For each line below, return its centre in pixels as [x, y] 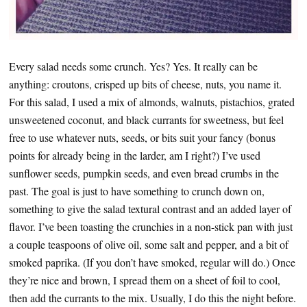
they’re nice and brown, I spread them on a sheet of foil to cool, [145, 280]
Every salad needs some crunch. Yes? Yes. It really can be [133, 66]
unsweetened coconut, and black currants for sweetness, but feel [146, 120]
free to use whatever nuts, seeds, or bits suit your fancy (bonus [142, 137]
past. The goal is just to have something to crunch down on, [137, 191]
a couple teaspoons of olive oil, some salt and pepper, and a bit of [149, 244]
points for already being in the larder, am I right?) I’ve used [135, 155]
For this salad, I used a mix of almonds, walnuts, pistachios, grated [152, 102]
